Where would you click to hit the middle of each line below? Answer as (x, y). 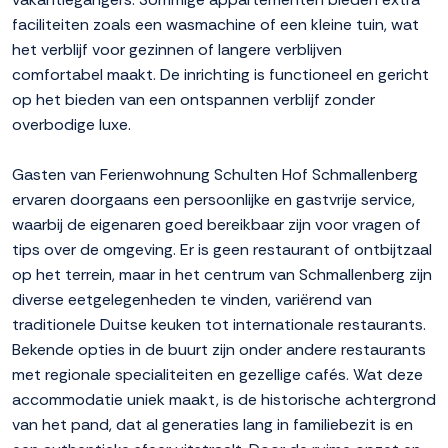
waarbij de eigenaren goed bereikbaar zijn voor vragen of (216, 225)
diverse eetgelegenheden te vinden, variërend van (192, 300)
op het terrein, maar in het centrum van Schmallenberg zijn (222, 275)
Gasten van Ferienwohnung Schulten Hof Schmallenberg (215, 175)
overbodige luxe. (71, 125)
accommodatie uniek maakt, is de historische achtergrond (224, 400)
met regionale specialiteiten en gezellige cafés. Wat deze (217, 375)
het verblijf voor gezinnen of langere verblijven (177, 50)
